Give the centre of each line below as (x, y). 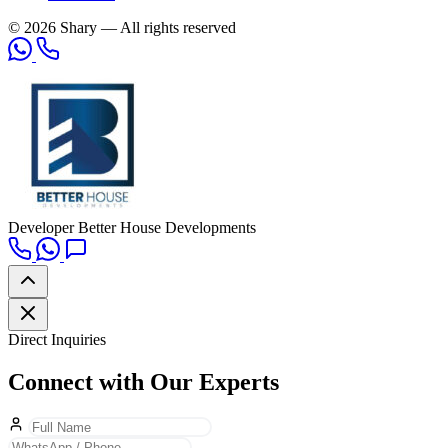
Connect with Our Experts (143, 381)
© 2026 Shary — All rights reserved (122, 27)
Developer (41, 227)
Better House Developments (167, 227)
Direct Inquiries (57, 339)
